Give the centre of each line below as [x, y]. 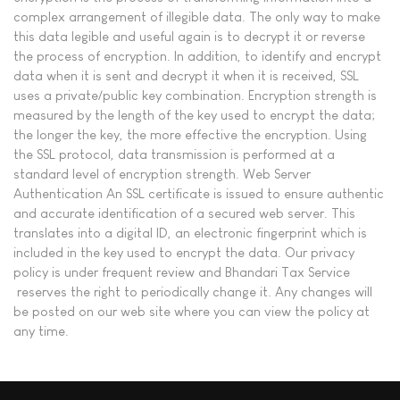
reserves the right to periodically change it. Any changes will [193, 291]
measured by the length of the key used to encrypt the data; [194, 114]
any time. [41, 330]
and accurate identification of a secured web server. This [184, 212]
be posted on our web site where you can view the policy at [192, 311]
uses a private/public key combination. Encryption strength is [195, 95]
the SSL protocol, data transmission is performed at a [174, 154]
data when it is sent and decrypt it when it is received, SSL [186, 75]
